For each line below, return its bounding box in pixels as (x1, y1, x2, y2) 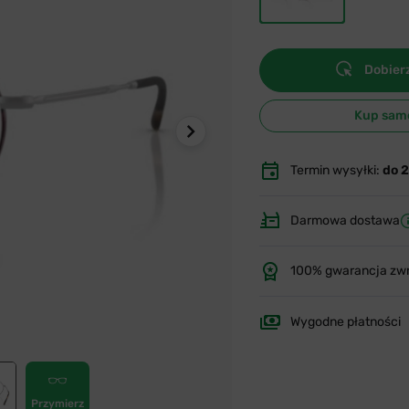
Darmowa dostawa (290, 213, 400, 228)
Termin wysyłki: (290, 163, 383, 178)
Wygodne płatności (290, 314, 401, 330)
